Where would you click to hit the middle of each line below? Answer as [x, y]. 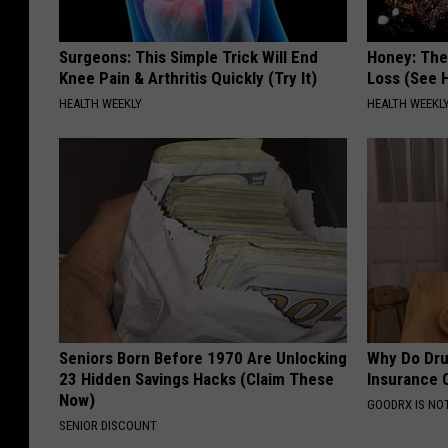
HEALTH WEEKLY [100, 103]
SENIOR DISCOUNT [108, 425]
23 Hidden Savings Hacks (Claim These [196, 378]
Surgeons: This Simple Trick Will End [188, 56]
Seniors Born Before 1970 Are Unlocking [203, 357]
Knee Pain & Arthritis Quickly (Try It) [188, 77]
